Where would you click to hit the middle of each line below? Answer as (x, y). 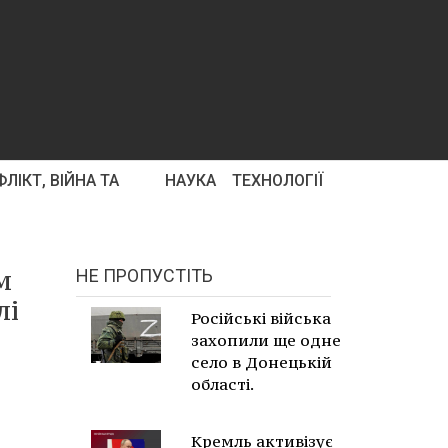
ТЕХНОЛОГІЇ (277, 180)
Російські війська (261, 318)
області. (222, 384)
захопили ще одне (266, 340)
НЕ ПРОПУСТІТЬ (144, 275)
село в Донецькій (261, 362)
